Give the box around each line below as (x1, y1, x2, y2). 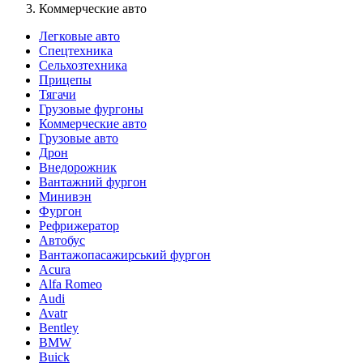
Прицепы (39, 72, 92, 87)
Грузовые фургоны (39, 101, 143, 116)
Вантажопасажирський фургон (39, 247, 211, 262)
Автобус (39, 233, 85, 247)
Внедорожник (39, 160, 117, 174)
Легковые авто (39, 28, 120, 43)
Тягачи (39, 87, 76, 101)
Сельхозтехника (39, 58, 127, 72)
